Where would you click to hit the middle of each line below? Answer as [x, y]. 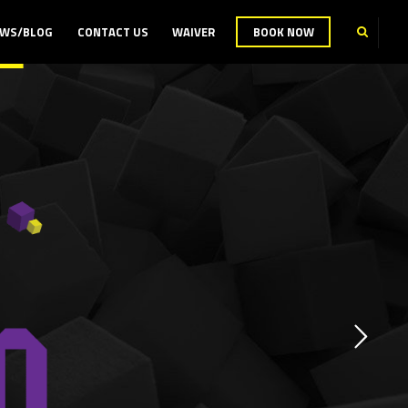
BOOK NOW [283, 31]
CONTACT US [112, 31]
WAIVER [194, 31]
